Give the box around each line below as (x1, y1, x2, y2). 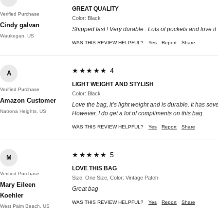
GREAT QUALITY (72, 5, 119, 12)
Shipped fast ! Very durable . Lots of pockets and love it (72, 25, 216, 33)
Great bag (72, 185, 98, 192)
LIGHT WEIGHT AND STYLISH (72, 80, 154, 88)
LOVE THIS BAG (72, 164, 117, 172)
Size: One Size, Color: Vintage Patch (72, 174, 158, 181)
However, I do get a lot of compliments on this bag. (72, 109, 204, 117)
